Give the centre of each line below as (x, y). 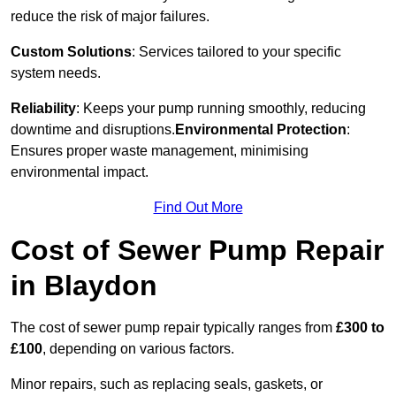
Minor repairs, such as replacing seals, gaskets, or (167, 385)
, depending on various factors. (138, 349)
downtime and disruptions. (93, 130)
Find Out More (198, 208)
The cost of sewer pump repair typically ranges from (173, 328)
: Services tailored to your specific (236, 52)
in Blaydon (84, 286)
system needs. (56, 73)
